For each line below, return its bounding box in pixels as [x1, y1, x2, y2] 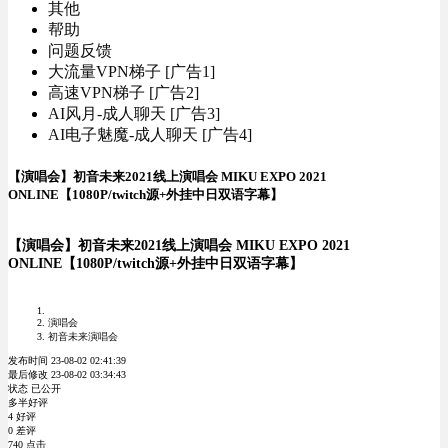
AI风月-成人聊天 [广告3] [48, 105, 220, 122]
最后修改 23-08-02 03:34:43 [8, 369, 126, 381]
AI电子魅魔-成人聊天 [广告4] [48, 126, 252, 143]
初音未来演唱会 [48, 331, 118, 343]
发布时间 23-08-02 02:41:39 [8, 355, 126, 367]
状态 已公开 [8, 383, 61, 395]
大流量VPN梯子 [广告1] [48, 63, 215, 80]
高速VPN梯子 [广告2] [48, 84, 199, 101]
